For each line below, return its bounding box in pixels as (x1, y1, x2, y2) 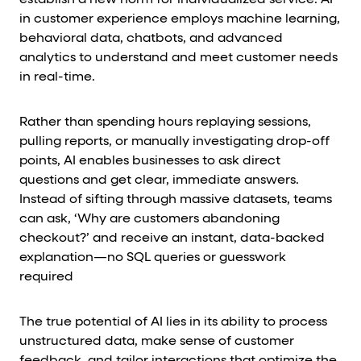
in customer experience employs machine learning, (19, 13, 340, 26)
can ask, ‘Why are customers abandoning (19, 213, 280, 226)
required (19, 271, 73, 284)
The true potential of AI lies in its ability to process (19, 316, 327, 329)
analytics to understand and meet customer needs (19, 52, 338, 64)
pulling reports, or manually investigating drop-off (19, 135, 330, 148)
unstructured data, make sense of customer (19, 335, 294, 348)
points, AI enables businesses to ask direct (19, 155, 280, 168)
